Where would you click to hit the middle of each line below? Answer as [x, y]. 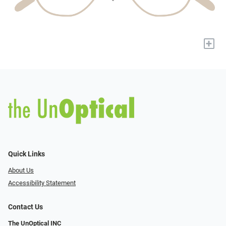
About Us [21, 170]
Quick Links [26, 154]
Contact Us [25, 207]
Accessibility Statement [42, 183]
